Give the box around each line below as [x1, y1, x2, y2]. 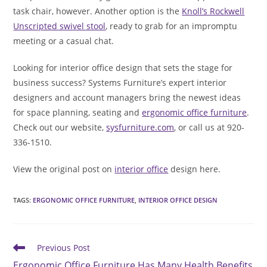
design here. [168, 163, 221, 175]
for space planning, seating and [13, 106, 142, 118]
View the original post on [13, 163, 115, 175]
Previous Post [37, 241, 91, 253]
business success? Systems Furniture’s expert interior [13, 76, 227, 88]
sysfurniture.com [106, 121, 175, 133]
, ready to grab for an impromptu [105, 20, 238, 32]
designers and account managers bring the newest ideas [13, 91, 241, 103]
